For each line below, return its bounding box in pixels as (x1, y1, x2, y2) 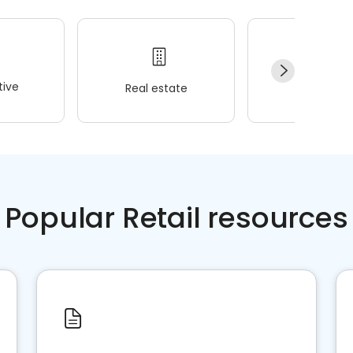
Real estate (124, 80, 188, 96)
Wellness (302, 80, 351, 96)
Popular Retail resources (5, 198, 348, 238)
